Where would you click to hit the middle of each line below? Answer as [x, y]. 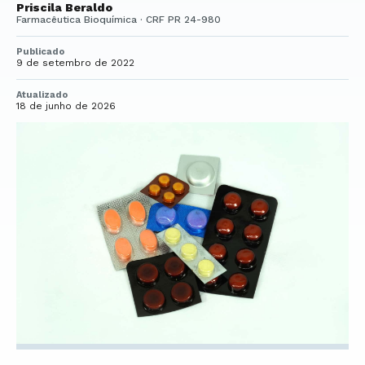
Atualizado [42, 95]
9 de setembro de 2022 [75, 63]
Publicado [40, 52]
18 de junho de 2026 [66, 106]
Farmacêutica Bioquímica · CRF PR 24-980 [119, 20]
